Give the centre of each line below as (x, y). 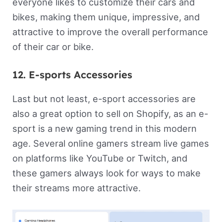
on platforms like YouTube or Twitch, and (100, 158)
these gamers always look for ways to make (106, 173)
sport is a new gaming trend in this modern (104, 128)
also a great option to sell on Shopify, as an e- (110, 113)
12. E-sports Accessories (72, 74)
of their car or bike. (53, 46)
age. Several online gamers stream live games (111, 143)
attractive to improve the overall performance (110, 31)
